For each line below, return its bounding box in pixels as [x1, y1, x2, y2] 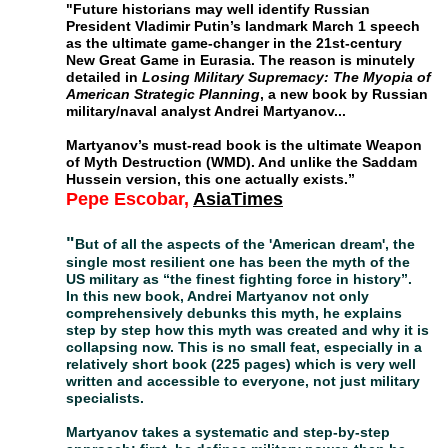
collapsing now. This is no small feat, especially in [66, 339, 414, 355]
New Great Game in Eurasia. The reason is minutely [66, 52, 415, 68]
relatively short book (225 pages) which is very [66, 356, 389, 372]
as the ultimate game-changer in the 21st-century [66, 35, 402, 51]
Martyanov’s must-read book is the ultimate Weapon [66, 137, 422, 153]
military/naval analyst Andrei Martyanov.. [66, 103, 342, 119]
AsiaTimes [193, 189, 283, 209]
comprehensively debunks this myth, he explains [66, 305, 402, 321]
